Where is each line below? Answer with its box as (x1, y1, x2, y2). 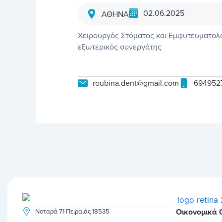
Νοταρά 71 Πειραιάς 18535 (35, 207, 110, 216)
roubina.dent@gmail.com (93, 77, 179, 89)
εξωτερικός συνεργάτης (78, 41, 162, 53)
